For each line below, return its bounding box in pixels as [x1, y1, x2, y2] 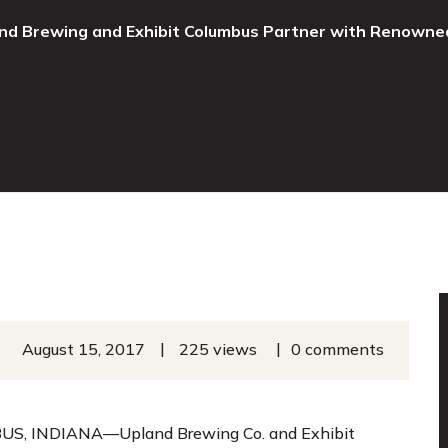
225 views [179, 338, 257, 359]
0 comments [291, 338, 384, 359]
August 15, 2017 [22, 338, 145, 359]
